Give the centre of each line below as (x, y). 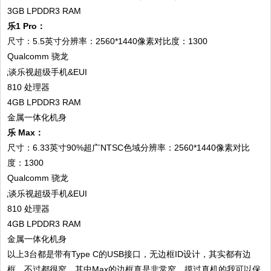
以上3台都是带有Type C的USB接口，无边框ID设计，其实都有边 (129, 254)
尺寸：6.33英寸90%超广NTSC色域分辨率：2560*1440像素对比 (129, 147)
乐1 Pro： (27, 26)
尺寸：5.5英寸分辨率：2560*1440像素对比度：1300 (108, 41)
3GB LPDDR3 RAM (44, 11)
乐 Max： (26, 132)
